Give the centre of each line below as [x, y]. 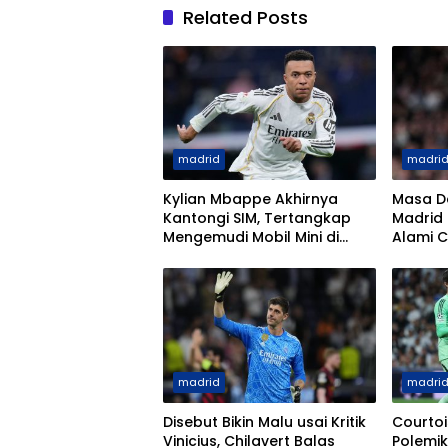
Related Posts [245, 18]
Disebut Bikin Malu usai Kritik [264, 421]
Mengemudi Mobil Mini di [251, 237]
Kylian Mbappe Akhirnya [250, 199]
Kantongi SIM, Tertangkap [257, 218]
